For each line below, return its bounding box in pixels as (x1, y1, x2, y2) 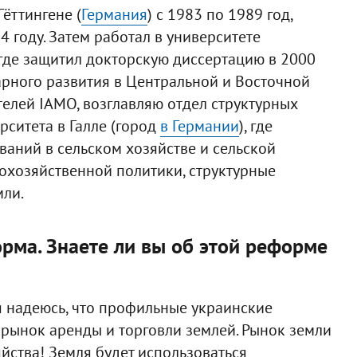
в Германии (159, 116, 239, 137)
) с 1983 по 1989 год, (147, 4, 292, 25)
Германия (80, 4, 147, 25)
